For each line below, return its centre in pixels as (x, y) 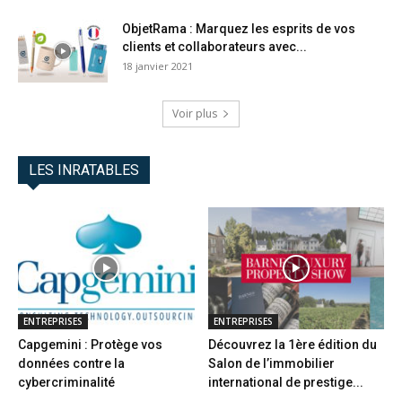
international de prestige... (285, 382)
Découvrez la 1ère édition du (292, 344)
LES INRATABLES (84, 170)
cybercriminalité (66, 382)
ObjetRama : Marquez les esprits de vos (239, 29)
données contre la (71, 363)
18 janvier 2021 (157, 66)
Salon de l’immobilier (271, 363)
